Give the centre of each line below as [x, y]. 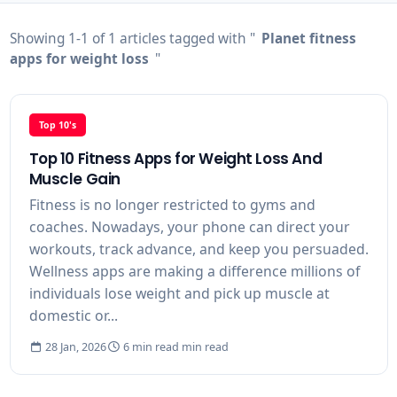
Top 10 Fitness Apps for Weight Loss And [175, 159]
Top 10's [57, 125]
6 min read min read [175, 347]
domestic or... [73, 316]
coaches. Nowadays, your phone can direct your [189, 227]
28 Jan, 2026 [75, 347]
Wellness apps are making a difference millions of [194, 272]
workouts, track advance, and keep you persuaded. [198, 249]
